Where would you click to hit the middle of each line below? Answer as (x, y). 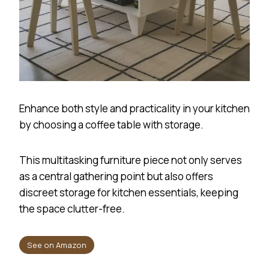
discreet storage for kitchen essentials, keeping (129, 192)
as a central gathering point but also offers (116, 176)
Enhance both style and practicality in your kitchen (134, 108)
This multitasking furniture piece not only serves (131, 160)
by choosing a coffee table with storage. (112, 124)
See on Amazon (56, 245)
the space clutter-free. (72, 208)
